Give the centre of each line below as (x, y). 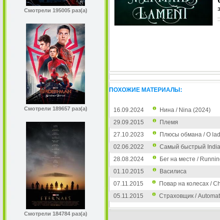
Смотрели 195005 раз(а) (55, 10)
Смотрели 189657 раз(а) (55, 109)
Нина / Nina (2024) (185, 110)
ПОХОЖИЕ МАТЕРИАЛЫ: (146, 90)
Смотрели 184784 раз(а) (55, 213)
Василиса (173, 171)
